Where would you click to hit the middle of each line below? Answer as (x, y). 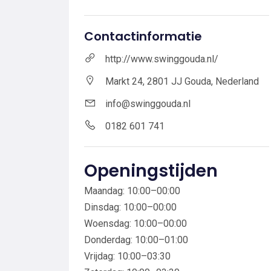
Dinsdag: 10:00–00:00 (130, 207)
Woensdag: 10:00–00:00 (135, 223)
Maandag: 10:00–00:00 (132, 191)
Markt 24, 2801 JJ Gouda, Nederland (182, 81)
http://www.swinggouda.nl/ (162, 59)
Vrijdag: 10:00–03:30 (127, 256)
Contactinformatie (143, 36)
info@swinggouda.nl (148, 103)
